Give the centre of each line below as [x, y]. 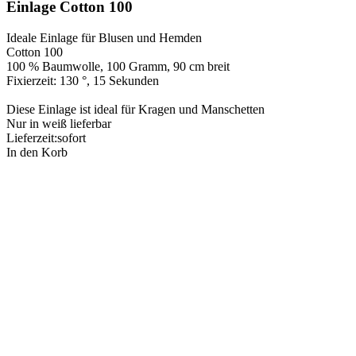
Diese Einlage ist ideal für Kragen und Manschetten [135, 110]
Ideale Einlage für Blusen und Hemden [104, 38]
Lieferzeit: [32, 138]
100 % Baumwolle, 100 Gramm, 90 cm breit [118, 67]
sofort [72, 138]
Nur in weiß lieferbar [60, 124]
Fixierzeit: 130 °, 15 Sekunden [83, 81]
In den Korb [37, 153]
